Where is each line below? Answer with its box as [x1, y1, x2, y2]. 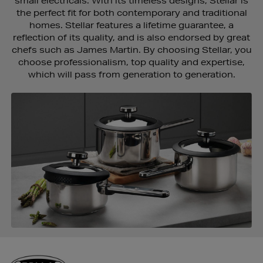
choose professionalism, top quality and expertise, [18, 57, 245, 68]
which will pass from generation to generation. [28, 69, 235, 80]
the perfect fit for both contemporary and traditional [16, 8, 247, 18]
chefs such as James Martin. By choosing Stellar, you [11, 45, 252, 55]
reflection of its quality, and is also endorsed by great [13, 32, 250, 43]
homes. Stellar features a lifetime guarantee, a [29, 20, 234, 31]
